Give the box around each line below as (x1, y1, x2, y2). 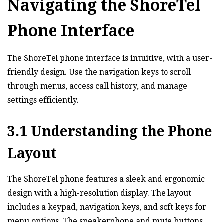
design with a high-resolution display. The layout (7, 188, 191, 198)
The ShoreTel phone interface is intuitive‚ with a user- (7, 53, 212, 63)
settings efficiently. (7, 95, 79, 105)
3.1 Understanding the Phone (7, 123, 212, 140)
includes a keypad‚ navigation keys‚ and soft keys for (7, 202, 206, 212)
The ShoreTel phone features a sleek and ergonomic (7, 174, 205, 184)
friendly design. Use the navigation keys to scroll (7, 67, 191, 77)
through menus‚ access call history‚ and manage (7, 81, 187, 91)
